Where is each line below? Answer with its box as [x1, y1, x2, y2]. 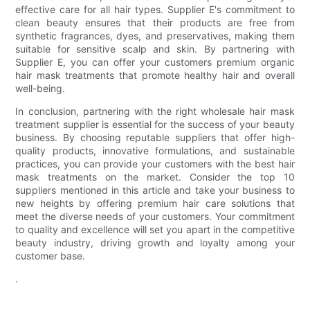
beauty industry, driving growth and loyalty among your [15, 237, 295, 249]
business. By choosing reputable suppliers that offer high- [15, 131, 295, 144]
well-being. [15, 82, 66, 95]
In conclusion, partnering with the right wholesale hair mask [15, 105, 295, 118]
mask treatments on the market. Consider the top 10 [15, 171, 295, 183]
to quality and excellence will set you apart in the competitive [15, 224, 295, 236]
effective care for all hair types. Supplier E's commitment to [15, 3, 295, 16]
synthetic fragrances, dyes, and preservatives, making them [15, 30, 295, 42]
